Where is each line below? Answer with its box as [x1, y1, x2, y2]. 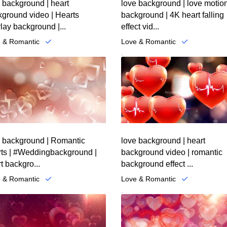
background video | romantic [121, 148, 222, 157]
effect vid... [121, 22, 159, 31]
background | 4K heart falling [121, 10, 224, 19]
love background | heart [121, 136, 205, 145]
